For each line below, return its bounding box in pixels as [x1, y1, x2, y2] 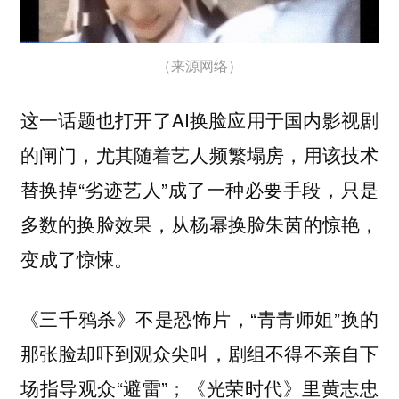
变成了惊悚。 [20, 245, 133, 273]
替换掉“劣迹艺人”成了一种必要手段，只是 [20, 175, 379, 203]
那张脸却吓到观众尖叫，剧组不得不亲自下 [20, 338, 379, 366]
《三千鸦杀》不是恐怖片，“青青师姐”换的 [20, 304, 379, 331]
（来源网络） [157, 54, 242, 76]
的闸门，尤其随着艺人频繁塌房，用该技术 [20, 141, 379, 168]
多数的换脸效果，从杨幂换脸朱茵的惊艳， [20, 210, 379, 238]
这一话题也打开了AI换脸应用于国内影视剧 [20, 106, 379, 134]
